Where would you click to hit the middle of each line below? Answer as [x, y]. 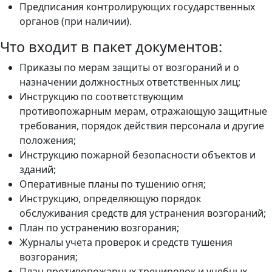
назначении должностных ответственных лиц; [130, 82]
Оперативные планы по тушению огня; [113, 184]
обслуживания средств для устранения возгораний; [143, 213]
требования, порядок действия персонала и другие [142, 125]
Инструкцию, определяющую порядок [110, 198]
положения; [48, 140]
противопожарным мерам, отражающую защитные [143, 111]
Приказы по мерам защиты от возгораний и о [129, 67]
